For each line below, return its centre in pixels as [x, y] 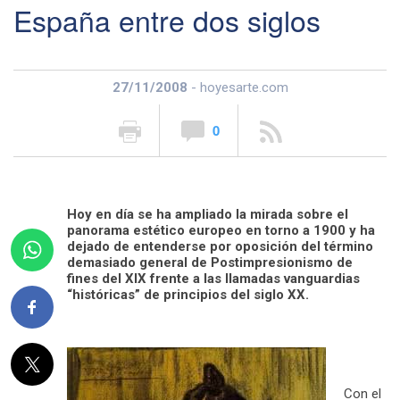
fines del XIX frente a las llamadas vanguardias [213, 278]
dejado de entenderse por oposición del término [220, 246]
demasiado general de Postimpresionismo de [210, 262]
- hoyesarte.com [237, 87]
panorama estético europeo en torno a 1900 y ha [221, 230]
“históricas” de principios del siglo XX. [188, 294]
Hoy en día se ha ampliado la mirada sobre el [208, 214]
